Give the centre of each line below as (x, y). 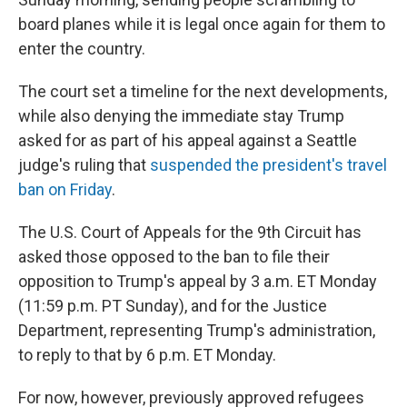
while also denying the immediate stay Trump (181, 116)
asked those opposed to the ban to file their (174, 257)
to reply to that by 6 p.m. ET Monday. (147, 355)
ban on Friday (65, 189)
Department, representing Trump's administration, (197, 330)
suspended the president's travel (268, 165)
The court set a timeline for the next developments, (203, 91)
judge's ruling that (84, 165)
